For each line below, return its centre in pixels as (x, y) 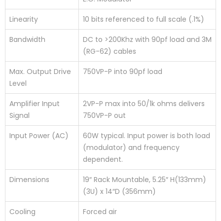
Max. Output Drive (40, 71)
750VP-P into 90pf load (123, 71)
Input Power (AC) (39, 135)
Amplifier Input (35, 103)
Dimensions (29, 179)
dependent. (103, 159)
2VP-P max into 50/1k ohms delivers (144, 103)
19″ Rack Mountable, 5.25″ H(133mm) (145, 179)
